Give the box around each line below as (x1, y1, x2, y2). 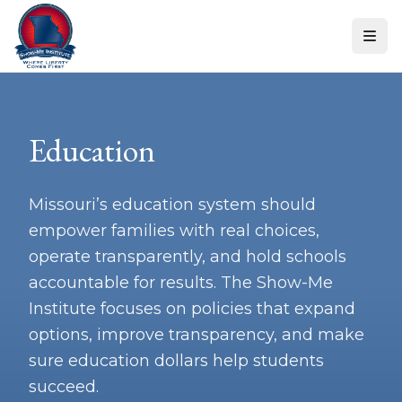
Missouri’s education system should (29, 195, 316, 214)
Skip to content (6, 9, 118, 26)
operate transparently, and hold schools (29, 247, 346, 267)
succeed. (29, 377, 99, 397)
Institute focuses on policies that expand (29, 299, 355, 319)
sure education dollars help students (29, 351, 324, 371)
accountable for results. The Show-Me (29, 273, 333, 293)
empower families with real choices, (29, 221, 319, 240)
